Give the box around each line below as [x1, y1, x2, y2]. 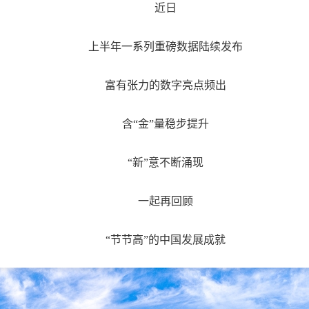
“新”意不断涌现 [128, 157, 203, 168]
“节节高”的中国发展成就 [106, 234, 226, 246]
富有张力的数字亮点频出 [105, 79, 226, 91]
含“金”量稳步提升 [122, 118, 209, 130]
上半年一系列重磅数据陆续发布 [88, 41, 243, 52]
